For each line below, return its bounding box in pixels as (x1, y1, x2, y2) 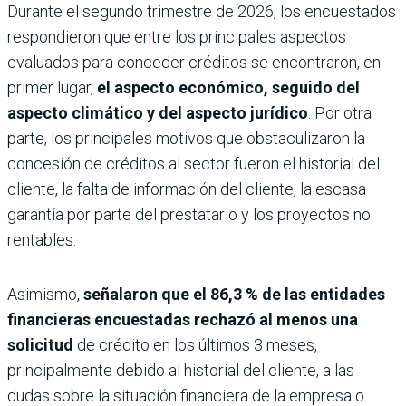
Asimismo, (7, 285, 80, 304)
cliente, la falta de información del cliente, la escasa (7, 179, 366, 199)
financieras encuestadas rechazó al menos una (7, 310, 358, 330)
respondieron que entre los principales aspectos (7, 27, 346, 47)
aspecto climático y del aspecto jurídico (7, 103, 308, 123)
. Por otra (308, 103, 372, 123)
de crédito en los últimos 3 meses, (73, 335, 317, 355)
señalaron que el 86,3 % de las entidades (80, 285, 385, 304)
